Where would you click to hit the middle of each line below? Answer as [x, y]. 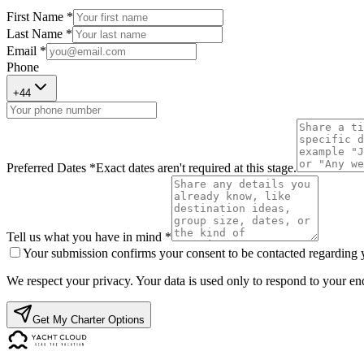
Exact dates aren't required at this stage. [196, 167]
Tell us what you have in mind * [89, 236]
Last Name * [39, 33]
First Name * [40, 16]
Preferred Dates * [51, 167]
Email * [26, 50]
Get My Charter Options [89, 319]
